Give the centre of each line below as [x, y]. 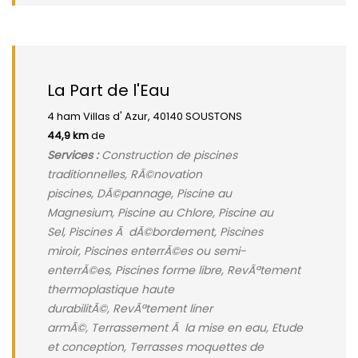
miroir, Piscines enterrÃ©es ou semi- [147, 251]
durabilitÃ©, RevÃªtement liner [130, 308]
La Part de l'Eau [108, 90]
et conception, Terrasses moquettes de [155, 347]
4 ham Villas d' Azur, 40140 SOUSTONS [145, 116]
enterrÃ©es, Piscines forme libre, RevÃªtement [174, 270]
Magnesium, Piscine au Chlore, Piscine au [160, 213]
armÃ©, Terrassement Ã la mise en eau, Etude [175, 328]
